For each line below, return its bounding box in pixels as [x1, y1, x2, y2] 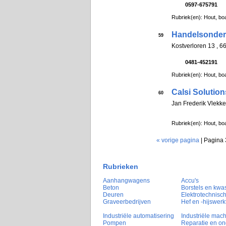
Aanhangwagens [103, 177, 150, 185]
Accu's [181, 177, 199, 185]
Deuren [103, 191, 124, 199]
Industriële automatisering [103, 212, 174, 220]
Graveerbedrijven [103, 198, 151, 206]
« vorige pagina [156, 137, 199, 144]
